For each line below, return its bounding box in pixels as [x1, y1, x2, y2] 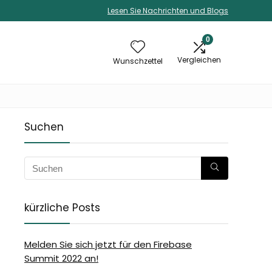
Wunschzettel [113, 56, 163, 66]
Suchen [24, 120, 64, 134]
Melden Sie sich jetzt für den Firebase [24, 238, 192, 251]
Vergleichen [177, 55, 221, 65]
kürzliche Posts [24, 200, 100, 215]
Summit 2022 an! [24, 252, 98, 265]
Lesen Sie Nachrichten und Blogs [107, 5, 228, 16]
